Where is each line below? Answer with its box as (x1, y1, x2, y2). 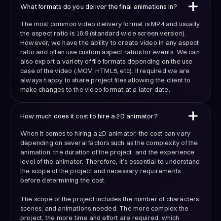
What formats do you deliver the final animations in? (20, 2, 178, 10)
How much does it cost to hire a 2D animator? (20, 111, 158, 120)
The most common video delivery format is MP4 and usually (20, 20, 200, 28)
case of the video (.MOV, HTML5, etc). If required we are (20, 67, 190, 75)
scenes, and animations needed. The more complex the (20, 204, 189, 213)
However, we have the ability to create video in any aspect (20, 38, 199, 47)
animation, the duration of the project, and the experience (20, 148, 195, 156)
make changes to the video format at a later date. (20, 85, 170, 94)
